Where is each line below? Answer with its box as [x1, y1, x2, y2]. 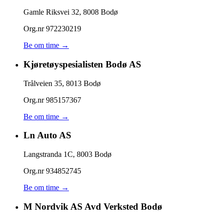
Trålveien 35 [23, 79, 62, 88]
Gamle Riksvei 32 [23, 8, 79, 17]
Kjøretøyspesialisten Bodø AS [23, 59, 141, 69]
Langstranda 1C [23, 150, 73, 158]
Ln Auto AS [23, 130, 71, 141]
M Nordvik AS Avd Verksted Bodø [23, 201, 162, 212]
